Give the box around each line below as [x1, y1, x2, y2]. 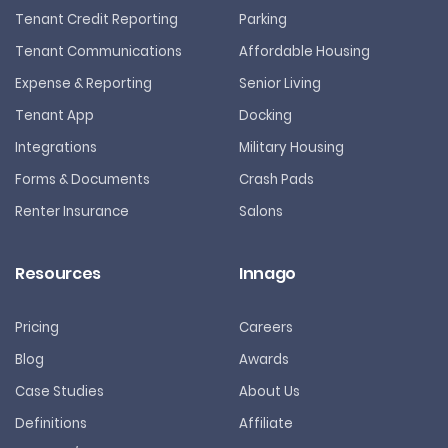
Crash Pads [239, 170, 314, 190]
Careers [239, 318, 293, 338]
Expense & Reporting [15, 74, 152, 94]
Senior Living [239, 74, 321, 94]
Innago [239, 262, 297, 286]
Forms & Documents [15, 170, 150, 190]
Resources [15, 262, 102, 286]
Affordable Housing [239, 42, 370, 62]
